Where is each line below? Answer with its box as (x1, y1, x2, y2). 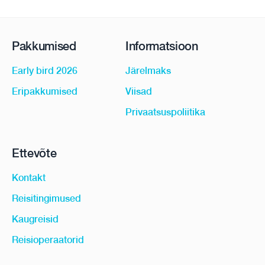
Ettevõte (12, 146, 57, 160)
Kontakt (12, 172, 46, 183)
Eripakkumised (12, 86, 77, 97)
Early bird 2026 (12, 65, 77, 76)
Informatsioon (125, 39, 198, 53)
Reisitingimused (12, 193, 81, 204)
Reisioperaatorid (12, 234, 84, 245)
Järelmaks (125, 65, 171, 76)
